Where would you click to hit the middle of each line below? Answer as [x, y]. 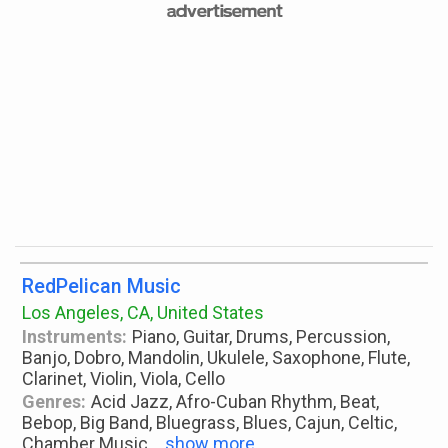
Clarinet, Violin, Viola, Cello [123, 378]
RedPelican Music [101, 286]
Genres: [54, 401]
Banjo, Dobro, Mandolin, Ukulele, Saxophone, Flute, [216, 357]
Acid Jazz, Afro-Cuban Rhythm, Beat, [235, 401]
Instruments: [74, 336]
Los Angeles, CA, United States [143, 312]
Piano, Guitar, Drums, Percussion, [261, 336]
